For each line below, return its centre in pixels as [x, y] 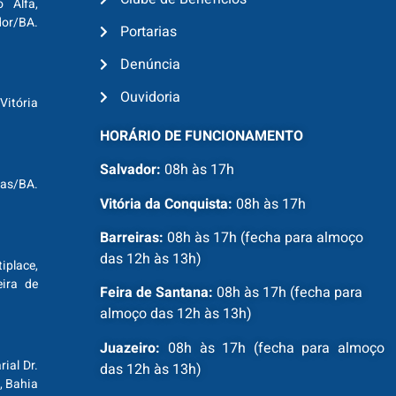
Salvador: [131, 170]
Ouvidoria [150, 97]
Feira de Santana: [157, 293]
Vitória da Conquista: [167, 204]
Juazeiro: [130, 348]
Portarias [148, 31]
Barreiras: [132, 237]
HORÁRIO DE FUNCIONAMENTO [202, 136]
